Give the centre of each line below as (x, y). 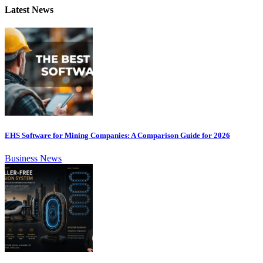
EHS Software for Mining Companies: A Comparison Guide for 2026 (117, 136)
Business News (33, 159)
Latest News (29, 9)
